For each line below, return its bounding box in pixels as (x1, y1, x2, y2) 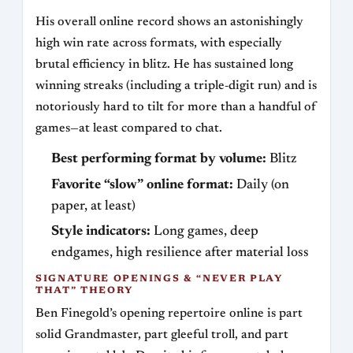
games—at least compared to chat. (35, 122, 222, 136)
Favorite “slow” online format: (51, 177, 233, 192)
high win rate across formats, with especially (35, 37, 282, 50)
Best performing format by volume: (51, 152, 266, 167)
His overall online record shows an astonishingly (35, 16, 303, 29)
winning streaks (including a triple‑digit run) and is (35, 80, 317, 93)
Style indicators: (51, 225, 150, 240)
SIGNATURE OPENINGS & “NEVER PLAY (35, 274, 284, 284)
